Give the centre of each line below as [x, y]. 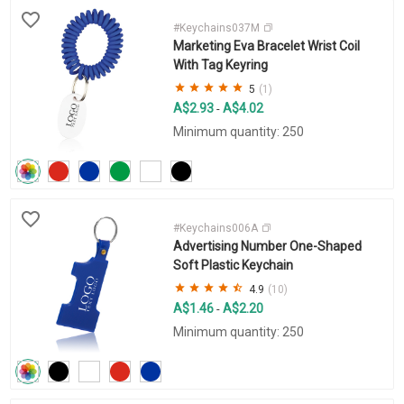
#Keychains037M [217, 28]
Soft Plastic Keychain [233, 266]
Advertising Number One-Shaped [267, 247]
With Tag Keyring [220, 65]
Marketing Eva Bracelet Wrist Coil [266, 46]
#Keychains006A [216, 229]
